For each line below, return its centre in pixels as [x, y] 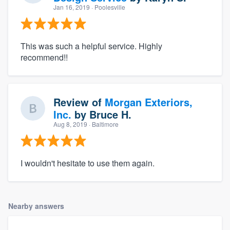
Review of [79, 102]
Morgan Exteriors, [149, 102]
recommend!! [44, 57]
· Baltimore [103, 124]
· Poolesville [108, 7]
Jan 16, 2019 [72, 7]
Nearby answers [36, 206]
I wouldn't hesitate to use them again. [88, 163]
